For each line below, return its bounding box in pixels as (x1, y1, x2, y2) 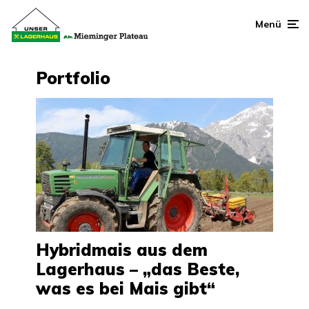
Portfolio (36, 67, 110, 88)
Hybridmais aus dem (36, 239, 208, 260)
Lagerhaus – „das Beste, (36, 258, 239, 279)
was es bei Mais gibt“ (36, 277, 215, 299)
